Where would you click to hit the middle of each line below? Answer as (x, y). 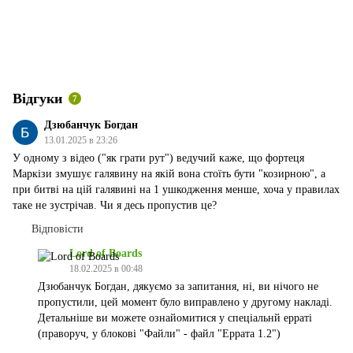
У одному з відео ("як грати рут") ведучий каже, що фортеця (158, 158)
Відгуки (37, 99)
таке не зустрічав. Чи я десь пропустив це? (115, 206)
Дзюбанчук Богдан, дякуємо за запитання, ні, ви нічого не (178, 287)
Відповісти (58, 229)
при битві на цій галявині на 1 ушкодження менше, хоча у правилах (176, 190)
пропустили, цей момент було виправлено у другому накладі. (185, 303)
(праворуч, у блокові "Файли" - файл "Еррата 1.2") (159, 334)
